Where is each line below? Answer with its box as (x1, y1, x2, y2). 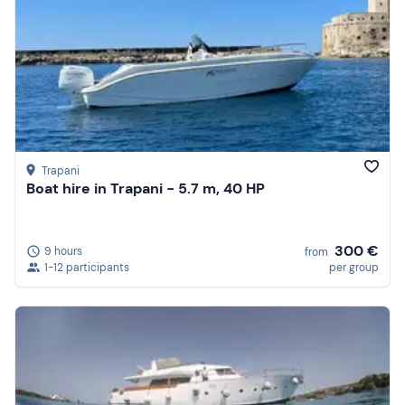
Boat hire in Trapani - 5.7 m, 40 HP (26, 179, 265, 199)
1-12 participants (44, 259, 129, 275)
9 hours (44, 243, 82, 259)
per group (329, 259, 379, 275)
